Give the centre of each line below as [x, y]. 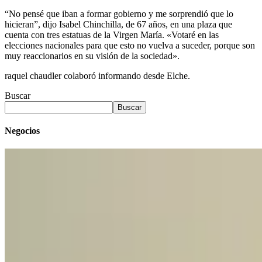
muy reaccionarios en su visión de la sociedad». [92, 56]
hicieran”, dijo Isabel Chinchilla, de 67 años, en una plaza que [118, 24]
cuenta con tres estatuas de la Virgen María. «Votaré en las [112, 35]
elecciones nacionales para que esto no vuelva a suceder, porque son [130, 45]
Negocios [22, 131]
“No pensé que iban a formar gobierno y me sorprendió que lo [119, 13]
